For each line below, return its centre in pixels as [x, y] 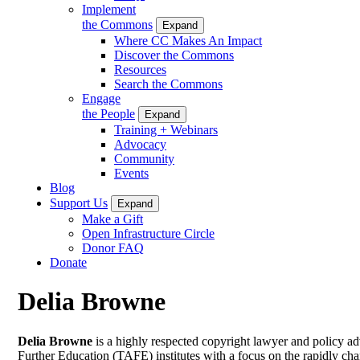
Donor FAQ [113, 247]
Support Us [79, 202]
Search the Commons [168, 84]
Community [144, 158]
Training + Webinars [166, 129]
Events [131, 173]
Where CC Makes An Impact [188, 40]
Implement [109, 9]
